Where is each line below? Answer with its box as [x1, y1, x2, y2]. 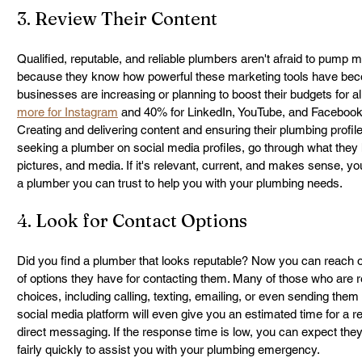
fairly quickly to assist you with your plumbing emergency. [17, 343, 320, 356]
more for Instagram [17, 105, 118, 119]
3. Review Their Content [17, 7, 217, 30]
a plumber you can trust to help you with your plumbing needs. [17, 176, 343, 190]
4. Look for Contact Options [17, 209, 247, 232]
